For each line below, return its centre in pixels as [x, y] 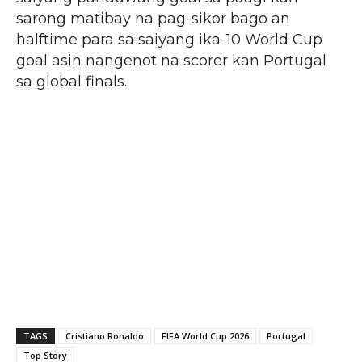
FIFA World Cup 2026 [205, 335]
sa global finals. [72, 81]
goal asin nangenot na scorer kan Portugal [171, 60]
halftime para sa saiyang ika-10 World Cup [169, 39]
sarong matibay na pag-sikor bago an [153, 18]
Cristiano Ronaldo [105, 335]
